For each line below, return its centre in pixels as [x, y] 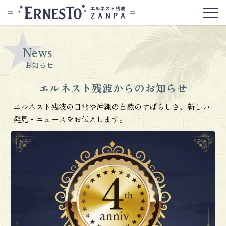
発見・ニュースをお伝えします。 [70, 119]
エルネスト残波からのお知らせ [113, 88]
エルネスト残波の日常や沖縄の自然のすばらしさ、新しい [112, 106]
